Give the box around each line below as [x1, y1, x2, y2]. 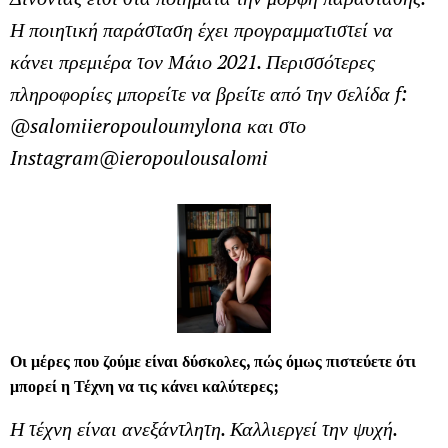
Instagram [10, 143, 99, 171]
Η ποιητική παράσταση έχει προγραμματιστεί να [10, 15, 393, 43]
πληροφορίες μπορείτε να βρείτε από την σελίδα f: [10, 79, 407, 107]
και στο [242, 111, 306, 139]
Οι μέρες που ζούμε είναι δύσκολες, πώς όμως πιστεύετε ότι [10, 349, 416, 372]
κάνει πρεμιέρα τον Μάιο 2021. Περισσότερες [10, 47, 375, 75]
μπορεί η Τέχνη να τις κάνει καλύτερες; [10, 374, 279, 397]
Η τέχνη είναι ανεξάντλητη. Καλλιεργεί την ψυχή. [10, 414, 397, 442]
